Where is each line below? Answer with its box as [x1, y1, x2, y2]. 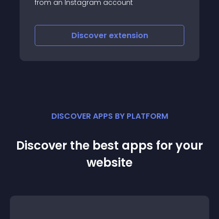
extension [146, 30, 186, 41]
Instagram [72, 7, 109, 17]
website [87, 154, 132, 171]
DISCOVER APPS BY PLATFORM [51, 110, 168, 122]
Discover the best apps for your [16, 137, 203, 153]
